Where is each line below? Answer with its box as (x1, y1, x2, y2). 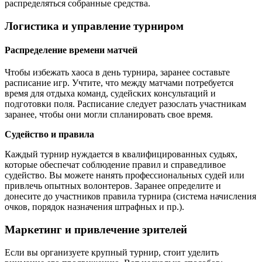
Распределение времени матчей (5, 45, 137, 56)
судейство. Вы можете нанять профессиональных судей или (5, 170, 244, 181)
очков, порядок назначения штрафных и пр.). (5, 202, 184, 212)
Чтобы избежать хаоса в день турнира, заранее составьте (5, 67, 230, 78)
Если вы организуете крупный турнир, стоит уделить (5, 247, 219, 257)
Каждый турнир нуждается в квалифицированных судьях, (5, 149, 237, 160)
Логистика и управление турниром (5, 19, 184, 32)
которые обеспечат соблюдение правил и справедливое (5, 160, 226, 170)
